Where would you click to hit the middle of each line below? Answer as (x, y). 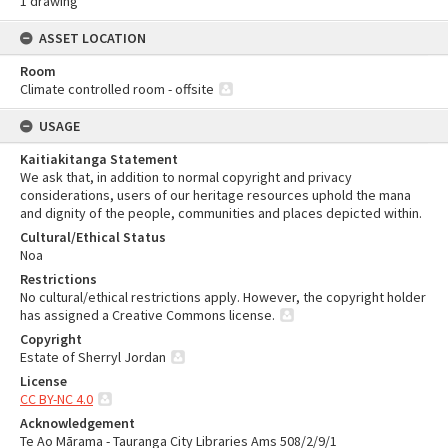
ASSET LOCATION (92, 38)
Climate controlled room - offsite (117, 89)
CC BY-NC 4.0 (56, 399)
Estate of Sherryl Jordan (93, 357)
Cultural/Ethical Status (93, 237)
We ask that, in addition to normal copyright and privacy (186, 177)
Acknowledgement (77, 423)
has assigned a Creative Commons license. (147, 315)
